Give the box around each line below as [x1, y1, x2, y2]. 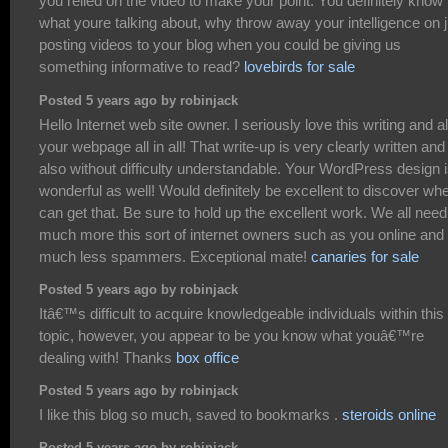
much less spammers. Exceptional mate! [39, 247, 311, 265]
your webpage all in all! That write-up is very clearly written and [39, 137, 445, 155]
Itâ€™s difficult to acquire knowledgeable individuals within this [39, 304, 444, 322]
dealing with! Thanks [39, 348, 176, 366]
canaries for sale [311, 247, 419, 265]
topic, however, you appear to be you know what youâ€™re [39, 326, 424, 344]
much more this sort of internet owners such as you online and [39, 225, 444, 243]
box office [176, 348, 239, 366]
